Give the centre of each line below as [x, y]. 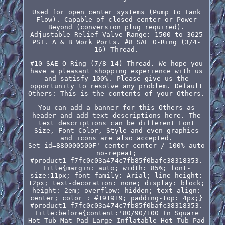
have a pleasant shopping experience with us [116, 71]
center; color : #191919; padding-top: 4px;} [116, 198]
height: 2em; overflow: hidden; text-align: [116, 190]
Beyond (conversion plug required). [116, 27]
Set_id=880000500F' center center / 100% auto [116, 145]
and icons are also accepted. [116, 138]
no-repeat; [116, 153]
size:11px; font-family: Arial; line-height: [116, 175]
